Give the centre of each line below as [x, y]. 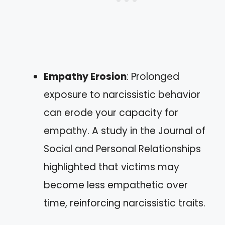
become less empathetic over [116, 185]
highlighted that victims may [111, 167]
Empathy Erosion [85, 77]
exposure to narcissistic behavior [122, 95]
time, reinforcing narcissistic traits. [125, 203]
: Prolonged [153, 77]
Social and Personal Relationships [122, 149]
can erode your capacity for [111, 113]
